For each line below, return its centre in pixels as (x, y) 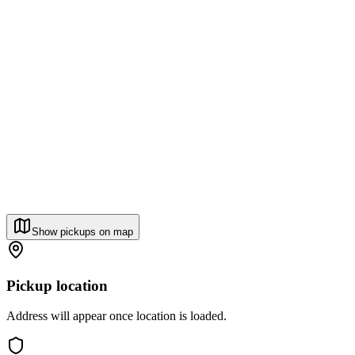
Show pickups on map (82, 231)
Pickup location (57, 285)
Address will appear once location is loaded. (116, 316)
